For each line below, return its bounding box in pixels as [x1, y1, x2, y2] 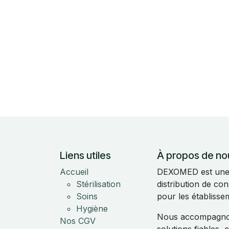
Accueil [60, 167, 88, 177]
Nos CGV [60, 216, 96, 226]
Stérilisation [76, 179, 121, 189]
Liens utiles [60, 149, 111, 162]
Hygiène [76, 203, 108, 214]
